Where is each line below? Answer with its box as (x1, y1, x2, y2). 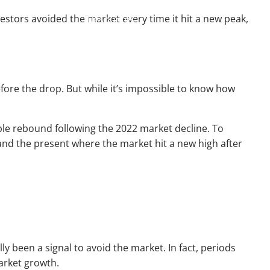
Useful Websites (87, 40, 161, 54)
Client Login (196, 98, 250, 111)
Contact (142, 98, 178, 111)
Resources (87, 12, 136, 26)
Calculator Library (87, 69, 169, 83)
